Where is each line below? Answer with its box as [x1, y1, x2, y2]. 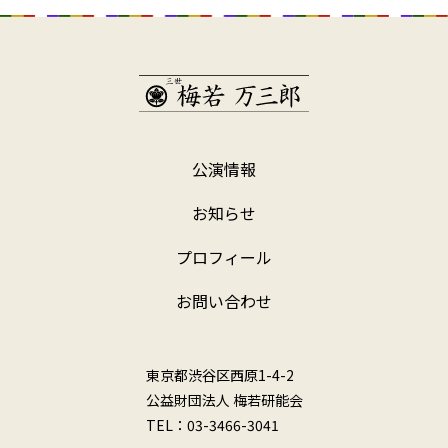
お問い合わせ [176, 288, 272, 313]
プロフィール [176, 244, 272, 269]
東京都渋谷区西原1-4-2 [145, 364, 294, 385]
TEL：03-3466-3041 [145, 414, 279, 435]
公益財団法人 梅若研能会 [145, 389, 303, 410]
